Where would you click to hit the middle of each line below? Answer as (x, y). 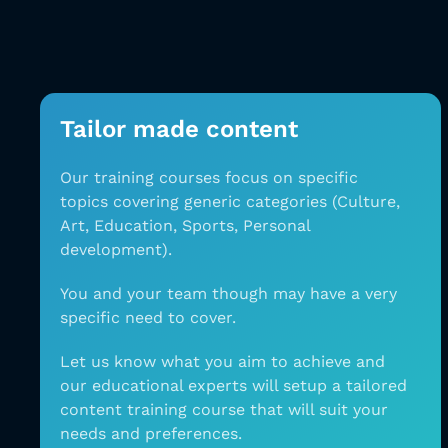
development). (116, 249)
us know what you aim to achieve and (238, 361)
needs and (100, 433)
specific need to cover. (148, 317)
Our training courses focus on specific (209, 177)
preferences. (193, 433)
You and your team (133, 293)
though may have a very (304, 293)
